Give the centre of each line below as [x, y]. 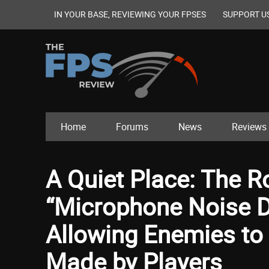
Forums [132, 127]
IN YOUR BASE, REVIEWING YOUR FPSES [130, 14]
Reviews [249, 127]
